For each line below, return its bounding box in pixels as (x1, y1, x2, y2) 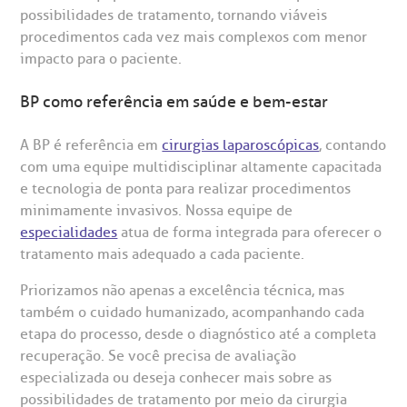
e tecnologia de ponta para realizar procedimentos (20, 179, 352, 198)
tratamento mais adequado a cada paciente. (20, 244, 305, 263)
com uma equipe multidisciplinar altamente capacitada (20, 157, 382, 176)
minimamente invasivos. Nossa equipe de (20, 201, 293, 220)
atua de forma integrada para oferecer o (117, 223, 382, 242)
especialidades (20, 223, 118, 242)
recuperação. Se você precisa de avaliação (20, 346, 297, 365)
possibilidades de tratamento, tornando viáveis (20, 5, 328, 25)
